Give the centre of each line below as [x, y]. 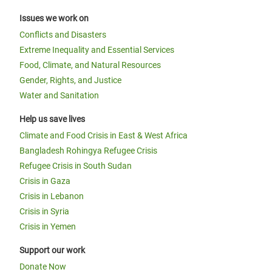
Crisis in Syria [44, 211]
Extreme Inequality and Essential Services [97, 50]
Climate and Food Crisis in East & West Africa [104, 135]
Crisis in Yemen [48, 226]
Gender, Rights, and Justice [70, 80]
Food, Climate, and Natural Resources [90, 65]
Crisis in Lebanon [52, 196]
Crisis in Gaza [45, 181]
